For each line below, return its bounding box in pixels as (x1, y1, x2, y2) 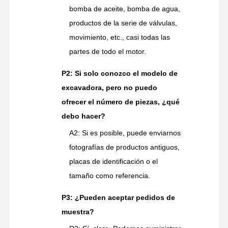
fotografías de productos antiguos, (69, 142, 180, 151)
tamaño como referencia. (69, 171, 150, 180)
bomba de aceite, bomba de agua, (69, 4, 180, 13)
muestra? (61, 207, 94, 216)
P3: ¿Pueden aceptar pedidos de (61, 193, 175, 202)
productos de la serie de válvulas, (69, 18, 177, 27)
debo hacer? (61, 111, 105, 120)
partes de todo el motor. (69, 47, 146, 55)
